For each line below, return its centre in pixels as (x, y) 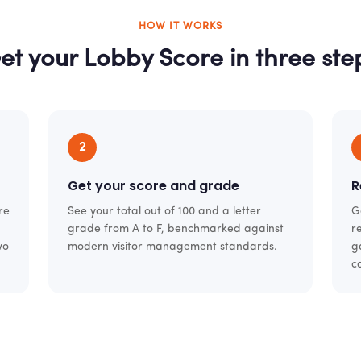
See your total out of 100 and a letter (165, 212)
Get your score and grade (154, 186)
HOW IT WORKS (180, 26)
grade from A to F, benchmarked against (176, 229)
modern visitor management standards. (173, 247)
